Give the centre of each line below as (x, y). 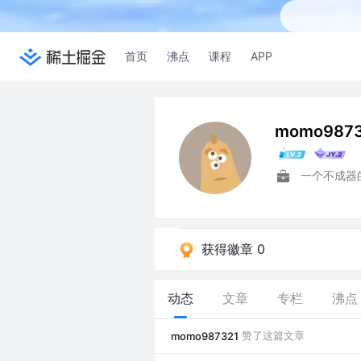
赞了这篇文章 (273, 336)
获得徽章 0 (233, 249)
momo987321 (205, 336)
